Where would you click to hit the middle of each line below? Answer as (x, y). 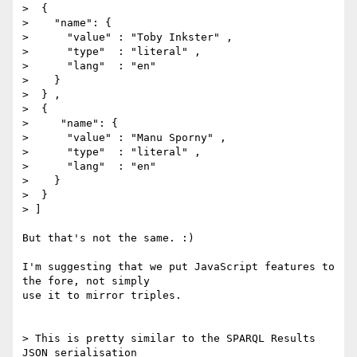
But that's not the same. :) (108, 238)
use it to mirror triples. (102, 296)
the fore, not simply (86, 281)
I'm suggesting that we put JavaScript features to (178, 267)
